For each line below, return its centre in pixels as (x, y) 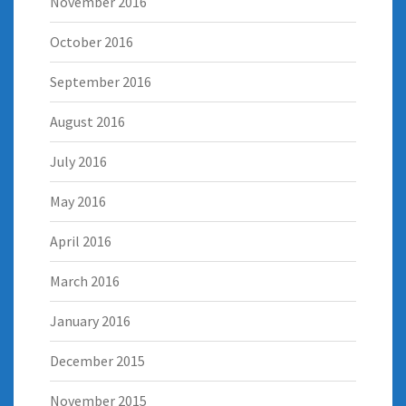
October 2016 (92, 42)
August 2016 (87, 122)
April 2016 (81, 242)
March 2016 (85, 281)
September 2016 (101, 82)
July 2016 (78, 162)
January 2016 (90, 321)
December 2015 (97, 361)
